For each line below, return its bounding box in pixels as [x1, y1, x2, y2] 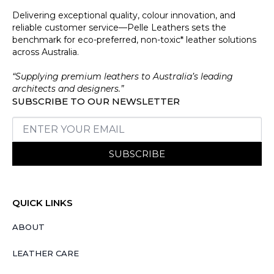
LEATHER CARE [12, 248, 79, 259]
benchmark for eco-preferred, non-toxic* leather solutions [12, 34, 256, 45]
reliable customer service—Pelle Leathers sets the [12, 21, 226, 33]
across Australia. [12, 46, 79, 57]
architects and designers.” [12, 83, 124, 94]
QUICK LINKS [12, 197, 73, 209]
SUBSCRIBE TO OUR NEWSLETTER [12, 95, 180, 107]
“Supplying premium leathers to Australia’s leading [12, 70, 233, 82]
